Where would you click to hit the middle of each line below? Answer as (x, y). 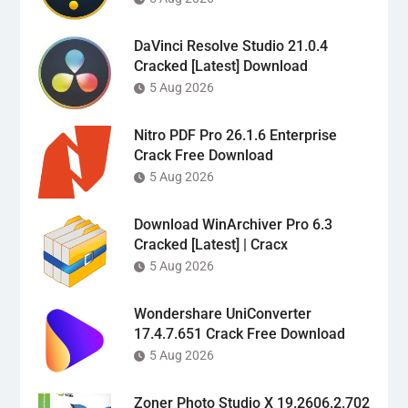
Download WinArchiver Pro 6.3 (233, 224)
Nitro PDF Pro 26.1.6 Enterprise (235, 135)
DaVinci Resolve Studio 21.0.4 (230, 46)
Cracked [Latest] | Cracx (210, 244)
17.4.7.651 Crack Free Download (239, 333)
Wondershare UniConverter (222, 313)
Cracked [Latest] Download (220, 66)
